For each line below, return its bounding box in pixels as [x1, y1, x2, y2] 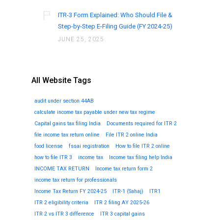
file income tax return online [34, 132, 100, 138]
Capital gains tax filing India [34, 120, 101, 127]
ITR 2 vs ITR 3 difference [34, 211, 94, 218]
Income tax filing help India [109, 154, 172, 161]
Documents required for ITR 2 [107, 120, 177, 127]
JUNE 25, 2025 [58, 36, 105, 43]
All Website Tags [31, 76, 91, 85]
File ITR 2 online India [106, 132, 158, 138]
